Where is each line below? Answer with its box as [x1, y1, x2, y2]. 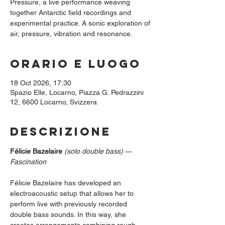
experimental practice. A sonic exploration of [10, 19, 150, 27]
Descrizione [10, 125, 111, 139]
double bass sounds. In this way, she [10, 210, 128, 218]
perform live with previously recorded [10, 200, 129, 208]
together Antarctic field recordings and [10, 9, 131, 17]
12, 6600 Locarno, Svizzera [10, 98, 97, 106]
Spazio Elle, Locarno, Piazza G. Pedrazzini [10, 88, 144, 96]
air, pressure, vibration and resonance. [10, 30, 137, 38]
